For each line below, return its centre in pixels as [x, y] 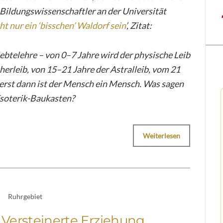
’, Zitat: [139, 25]
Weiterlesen [162, 135]
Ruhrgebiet [25, 196]
